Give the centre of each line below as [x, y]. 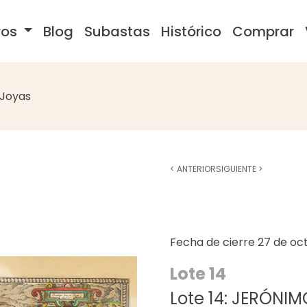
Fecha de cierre [214, 242]
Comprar [263, 31]
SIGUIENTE [237, 169]
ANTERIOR [195, 169]
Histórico [192, 31]
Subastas [118, 31]
